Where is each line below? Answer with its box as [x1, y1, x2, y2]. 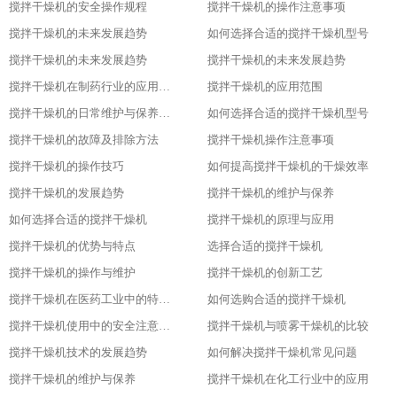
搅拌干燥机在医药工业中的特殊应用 [159, 292, 170, 306]
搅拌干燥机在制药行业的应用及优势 [159, 80, 170, 93]
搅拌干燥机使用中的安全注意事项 [159, 319, 170, 332]
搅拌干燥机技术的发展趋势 [9, 346, 147, 359]
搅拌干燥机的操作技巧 [9, 160, 124, 173]
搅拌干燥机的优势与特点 [9, 239, 136, 253]
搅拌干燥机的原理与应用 [207, 213, 334, 226]
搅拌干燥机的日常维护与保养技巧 [159, 106, 170, 120]
